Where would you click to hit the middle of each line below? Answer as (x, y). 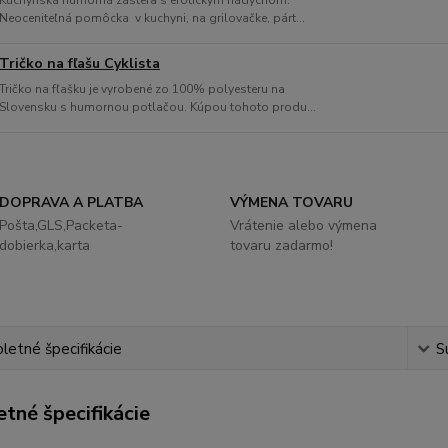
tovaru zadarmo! (281, 245)
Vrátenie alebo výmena (303, 225)
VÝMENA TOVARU (291, 202)
